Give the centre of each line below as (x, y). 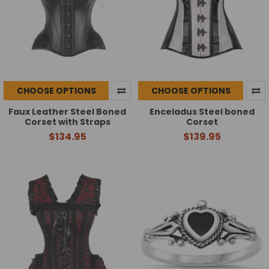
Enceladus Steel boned (202, 112)
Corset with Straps (67, 122)
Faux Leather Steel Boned (67, 112)
